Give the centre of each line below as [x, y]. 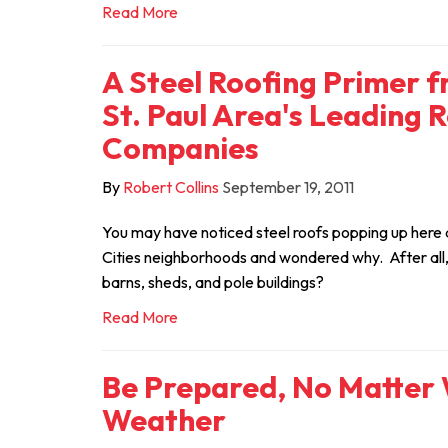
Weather [164, 420]
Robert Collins [171, 187]
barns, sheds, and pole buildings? [213, 282]
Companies [180, 148]
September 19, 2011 [288, 187]
